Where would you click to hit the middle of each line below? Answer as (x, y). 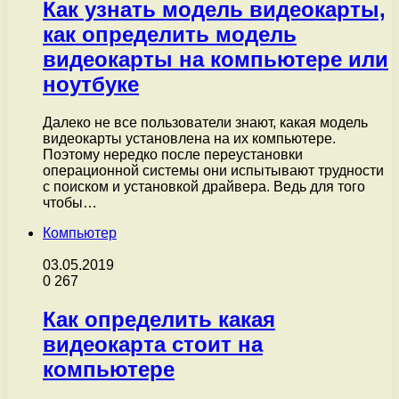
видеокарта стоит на (153, 344)
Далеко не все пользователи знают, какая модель (205, 122)
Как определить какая (159, 319)
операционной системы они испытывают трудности (213, 170)
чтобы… (70, 202)
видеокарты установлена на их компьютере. (189, 138)
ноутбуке (91, 85)
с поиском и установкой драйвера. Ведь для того (204, 186)
